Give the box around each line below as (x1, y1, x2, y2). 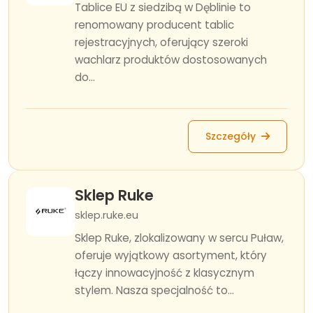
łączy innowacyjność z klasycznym (75, 265, 254, 280)
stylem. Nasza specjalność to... (75, 283, 234, 298)
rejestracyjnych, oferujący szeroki (75, 35, 248, 50)
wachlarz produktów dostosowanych (75, 52, 267, 67)
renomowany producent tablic (75, 17, 234, 32)
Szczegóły (205, 129, 259, 143)
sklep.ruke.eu (75, 208, 138, 222)
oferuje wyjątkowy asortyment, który (75, 248, 267, 263)
